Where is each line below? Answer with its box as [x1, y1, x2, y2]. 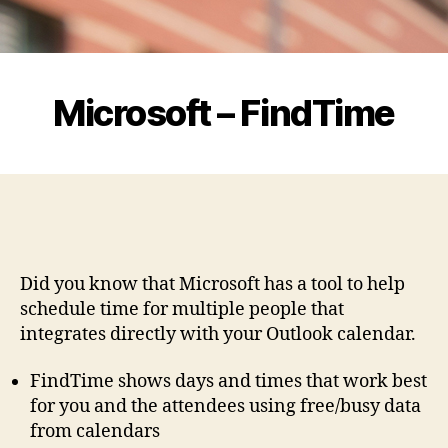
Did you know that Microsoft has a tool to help [20, 272, 405, 296]
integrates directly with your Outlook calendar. [20, 322, 416, 346]
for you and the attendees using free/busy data [30, 395, 421, 419]
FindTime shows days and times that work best [30, 370, 427, 394]
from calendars [30, 420, 160, 444]
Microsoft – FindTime [53, 90, 395, 135]
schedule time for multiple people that [20, 297, 344, 321]
